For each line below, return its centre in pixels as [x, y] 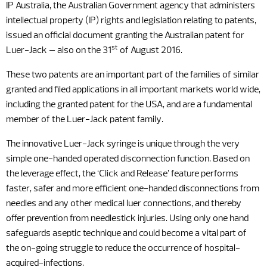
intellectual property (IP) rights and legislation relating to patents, [131, 21]
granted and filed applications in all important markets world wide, [133, 90]
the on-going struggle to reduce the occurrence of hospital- [123, 249]
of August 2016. [150, 51]
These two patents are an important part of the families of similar [133, 75]
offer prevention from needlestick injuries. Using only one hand [127, 219]
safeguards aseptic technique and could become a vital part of [126, 234]
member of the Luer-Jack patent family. [85, 120]
